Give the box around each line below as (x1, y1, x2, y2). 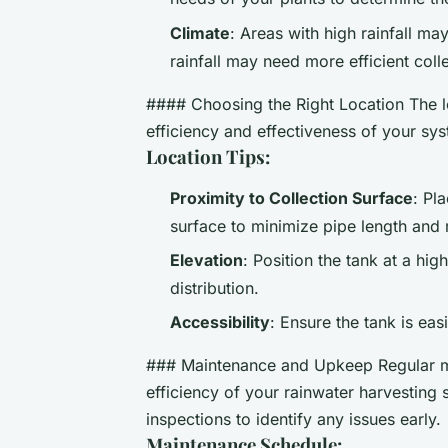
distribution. (170, 277, 259, 298)
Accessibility (170, 312, 270, 333)
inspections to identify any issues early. (146, 409, 441, 430)
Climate (170, 22, 230, 43)
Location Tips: (146, 143, 270, 169)
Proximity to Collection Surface (170, 187, 413, 208)
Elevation (170, 249, 243, 270)
